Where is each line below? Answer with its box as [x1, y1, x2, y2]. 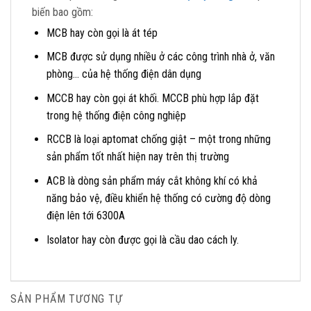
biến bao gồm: [32, 5, 93, 19]
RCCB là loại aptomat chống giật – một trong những [46, 133, 271, 146]
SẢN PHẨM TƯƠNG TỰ [10, 292, 123, 305]
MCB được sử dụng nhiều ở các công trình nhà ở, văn [46, 50, 275, 64]
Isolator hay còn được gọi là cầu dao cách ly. [46, 233, 239, 246]
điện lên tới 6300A [46, 209, 125, 223]
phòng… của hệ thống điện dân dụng [46, 67, 201, 81]
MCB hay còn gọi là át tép [46, 26, 158, 40]
